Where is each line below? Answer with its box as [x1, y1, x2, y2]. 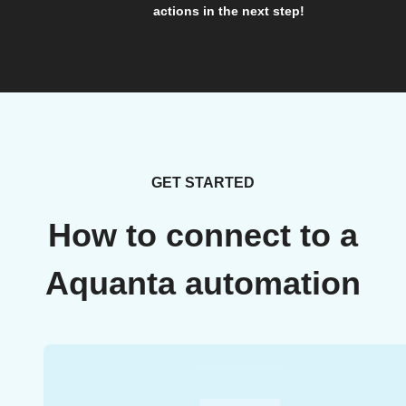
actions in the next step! [152, 4, 304, 19]
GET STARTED [151, 175, 255, 191]
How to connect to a [48, 217, 358, 255]
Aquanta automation [45, 266, 361, 303]
